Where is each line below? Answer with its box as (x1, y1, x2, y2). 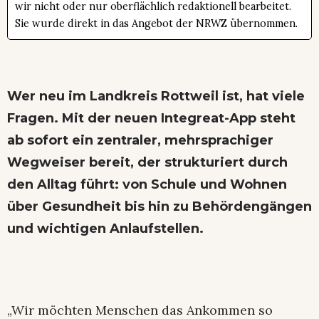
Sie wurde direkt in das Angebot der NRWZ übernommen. (15, 16, 298, 30)
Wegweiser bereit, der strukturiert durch (7, 154, 288, 170)
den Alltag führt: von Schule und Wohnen (7, 176, 287, 192)
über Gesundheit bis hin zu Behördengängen (7, 198, 312, 214)
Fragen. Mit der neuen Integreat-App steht (7, 110, 296, 126)
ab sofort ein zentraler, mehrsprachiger (7, 132, 273, 148)
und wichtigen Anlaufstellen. (7, 220, 204, 236)
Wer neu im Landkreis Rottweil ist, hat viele (7, 88, 305, 104)
